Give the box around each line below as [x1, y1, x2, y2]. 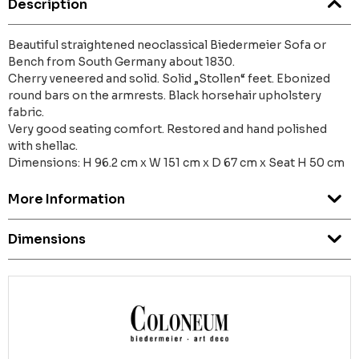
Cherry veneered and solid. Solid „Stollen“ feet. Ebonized [8, 71, 330, 87]
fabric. [8, 105, 44, 120]
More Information [8, 191, 125, 208]
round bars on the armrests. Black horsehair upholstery [8, 88, 321, 103]
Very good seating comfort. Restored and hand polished [8, 122, 327, 137]
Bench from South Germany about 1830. [8, 54, 235, 70]
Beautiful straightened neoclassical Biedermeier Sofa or [8, 38, 326, 53]
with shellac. [8, 139, 78, 154]
